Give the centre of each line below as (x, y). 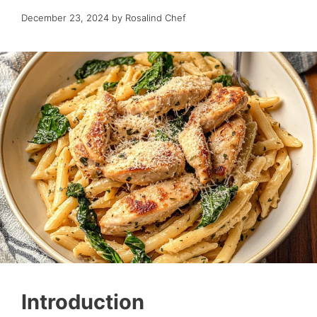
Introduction (83, 301)
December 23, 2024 (65, 18)
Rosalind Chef (156, 18)
